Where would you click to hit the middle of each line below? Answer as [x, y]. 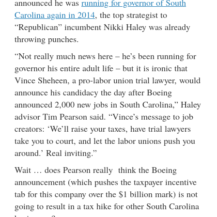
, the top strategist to [131, 14]
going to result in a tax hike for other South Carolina [107, 206]
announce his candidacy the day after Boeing [93, 92]
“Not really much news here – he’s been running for [105, 55]
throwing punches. [47, 39]
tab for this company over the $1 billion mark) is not [106, 194]
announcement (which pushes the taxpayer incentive [106, 181]
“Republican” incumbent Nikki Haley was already [102, 26]
